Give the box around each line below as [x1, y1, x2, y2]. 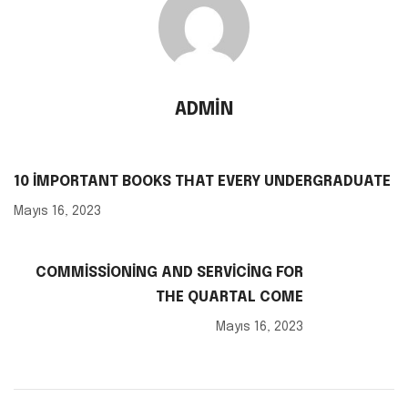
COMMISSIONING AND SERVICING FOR [36, 265, 303, 281]
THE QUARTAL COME [156, 290, 303, 306]
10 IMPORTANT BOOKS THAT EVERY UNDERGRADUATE [14, 174, 391, 190]
